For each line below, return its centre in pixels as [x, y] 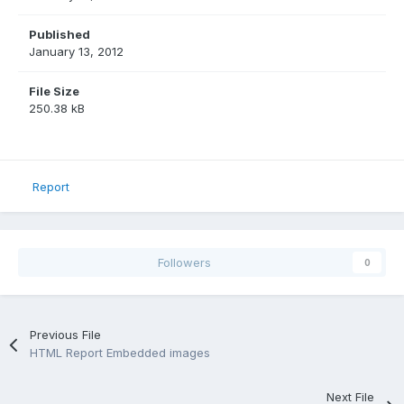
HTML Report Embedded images [120, 353]
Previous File [66, 335]
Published [60, 35]
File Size [54, 92]
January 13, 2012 [76, 52]
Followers [184, 263]
